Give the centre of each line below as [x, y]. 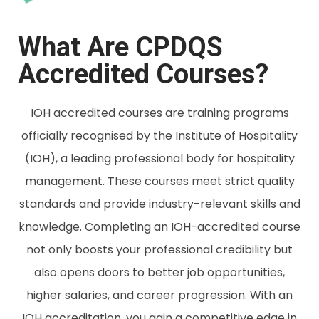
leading [92, 159]
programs [261, 113]
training [210, 113]
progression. [214, 296]
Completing [119, 227]
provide [126, 204]
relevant [225, 204]
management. [66, 182]
